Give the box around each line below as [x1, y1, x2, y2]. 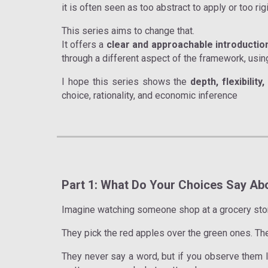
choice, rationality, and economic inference [61, 90, 237, 101]
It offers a [61, 39, 106, 50]
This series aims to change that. [61, 25, 194, 36]
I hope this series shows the [61, 76, 191, 87]
